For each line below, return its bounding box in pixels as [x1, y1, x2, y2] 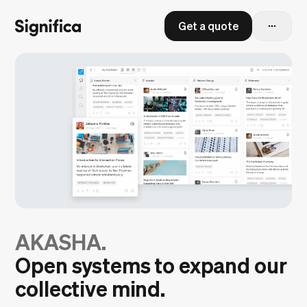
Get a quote [177, 19, 238, 32]
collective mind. [15, 275, 165, 301]
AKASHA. [15, 229, 107, 254]
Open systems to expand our [15, 252, 287, 278]
